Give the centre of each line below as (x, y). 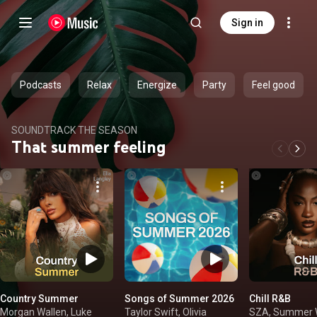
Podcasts (41, 85)
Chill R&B (270, 299)
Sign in (247, 23)
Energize (157, 85)
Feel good (273, 85)
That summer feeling (89, 147)
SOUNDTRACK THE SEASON (74, 130)
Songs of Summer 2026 (179, 299)
